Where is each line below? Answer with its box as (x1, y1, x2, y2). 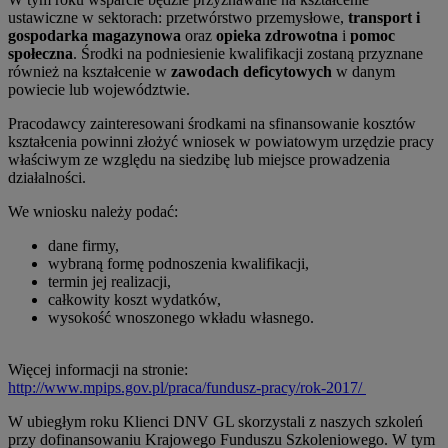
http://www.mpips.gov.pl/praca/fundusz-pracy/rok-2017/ (8, 379, 366, 397)
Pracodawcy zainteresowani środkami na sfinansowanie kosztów (8, 115, 416, 133)
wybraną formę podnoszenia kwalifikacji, (48, 255, 313, 273)
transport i (348, 9, 420, 27)
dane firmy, (48, 237, 123, 255)
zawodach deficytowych (171, 63, 332, 81)
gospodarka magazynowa (8, 27, 181, 45)
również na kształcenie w (8, 63, 171, 81)
